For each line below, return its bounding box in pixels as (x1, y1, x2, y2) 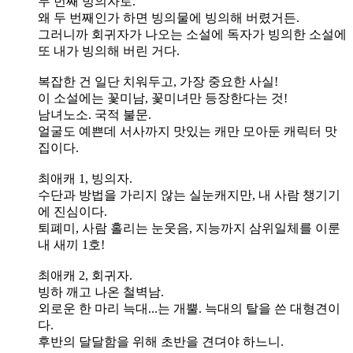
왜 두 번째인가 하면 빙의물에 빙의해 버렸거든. (38, 10, 299, 24)
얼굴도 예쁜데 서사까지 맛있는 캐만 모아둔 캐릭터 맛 (38, 124, 337, 138)
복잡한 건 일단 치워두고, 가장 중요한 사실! (38, 74, 278, 88)
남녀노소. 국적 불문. (38, 107, 151, 121)
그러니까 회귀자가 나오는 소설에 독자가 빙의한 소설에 (38, 27, 347, 41)
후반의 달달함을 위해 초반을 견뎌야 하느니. (38, 334, 284, 348)
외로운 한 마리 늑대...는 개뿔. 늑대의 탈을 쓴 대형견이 (38, 301, 340, 315)
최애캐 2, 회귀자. (38, 268, 132, 282)
